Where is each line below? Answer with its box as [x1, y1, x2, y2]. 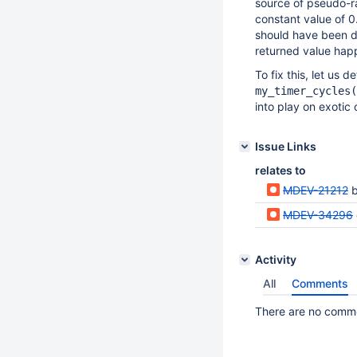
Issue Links [255, 139, 316, 153]
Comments [292, 277, 348, 290]
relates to [255, 163, 306, 177]
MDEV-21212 [283, 183, 348, 197]
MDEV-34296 [283, 208, 353, 222]
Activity [255, 253, 296, 266]
